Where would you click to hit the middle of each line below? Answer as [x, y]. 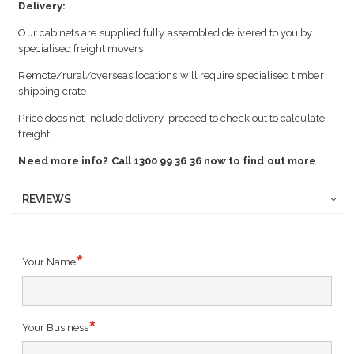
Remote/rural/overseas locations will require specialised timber [171, 76]
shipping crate [53, 92]
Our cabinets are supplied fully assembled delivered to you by [166, 33]
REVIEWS [47, 200]
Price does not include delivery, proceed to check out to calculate [171, 119]
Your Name [49, 262]
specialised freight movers [81, 49]
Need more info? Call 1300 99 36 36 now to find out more [168, 161]
